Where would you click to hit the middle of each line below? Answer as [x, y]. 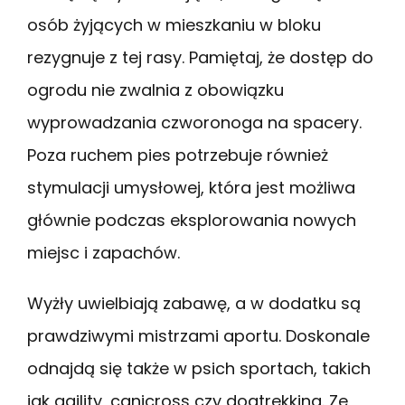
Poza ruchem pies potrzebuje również [178, 155]
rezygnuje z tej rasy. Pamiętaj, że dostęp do [200, 57]
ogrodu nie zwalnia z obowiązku [155, 89]
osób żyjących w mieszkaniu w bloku [174, 24]
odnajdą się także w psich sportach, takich [199, 368]
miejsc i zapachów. [104, 252]
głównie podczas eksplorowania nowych [192, 220]
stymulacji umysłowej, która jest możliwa [191, 187]
